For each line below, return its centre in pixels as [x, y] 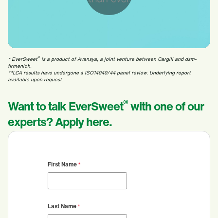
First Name [62, 164]
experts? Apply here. [61, 122]
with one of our [166, 106]
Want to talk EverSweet [65, 106]
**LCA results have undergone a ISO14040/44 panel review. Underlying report [99, 73]
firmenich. [20, 66]
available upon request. [36, 80]
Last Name [62, 206]
